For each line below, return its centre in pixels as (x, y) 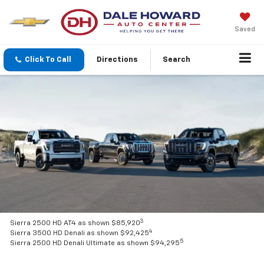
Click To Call (48, 60)
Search (176, 60)
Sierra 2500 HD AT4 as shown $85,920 (75, 224)
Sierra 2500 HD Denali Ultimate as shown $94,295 (95, 244)
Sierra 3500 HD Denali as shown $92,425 (80, 234)
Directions (117, 60)
